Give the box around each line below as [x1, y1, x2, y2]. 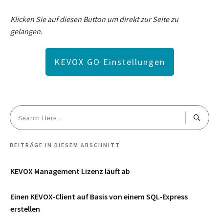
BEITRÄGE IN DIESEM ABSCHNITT [10, 141, 120, 149]
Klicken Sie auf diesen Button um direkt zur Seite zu [10, 14, 178, 24]
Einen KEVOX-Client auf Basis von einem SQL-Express [10, 192, 188, 202]
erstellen [10, 204, 40, 214]
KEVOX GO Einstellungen [54, 56, 165, 68]
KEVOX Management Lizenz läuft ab [10, 166, 130, 176]
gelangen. [10, 26, 43, 37]
